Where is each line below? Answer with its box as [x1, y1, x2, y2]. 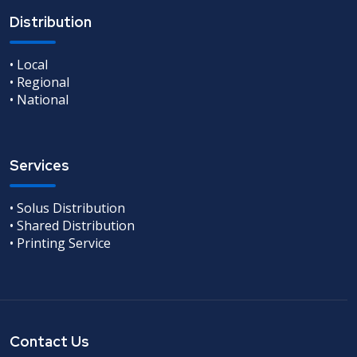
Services [10, 155, 69, 175]
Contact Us [10, 331, 89, 351]
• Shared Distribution [10, 216, 135, 234]
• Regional [10, 73, 69, 91]
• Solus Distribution [10, 198, 125, 217]
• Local [10, 55, 48, 73]
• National [10, 90, 69, 108]
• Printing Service [10, 233, 111, 252]
